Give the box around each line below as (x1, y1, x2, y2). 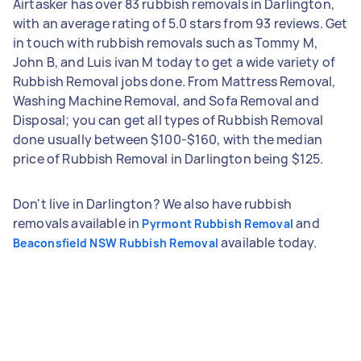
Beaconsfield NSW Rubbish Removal (13, 234, 218, 251)
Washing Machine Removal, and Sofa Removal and (13, 91, 319, 110)
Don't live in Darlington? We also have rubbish (13, 194, 292, 213)
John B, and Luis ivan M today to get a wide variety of (13, 52, 336, 71)
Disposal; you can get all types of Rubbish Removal (13, 110, 324, 129)
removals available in (13, 214, 143, 232)
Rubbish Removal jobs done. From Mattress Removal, (13, 72, 336, 90)
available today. (218, 233, 317, 251)
